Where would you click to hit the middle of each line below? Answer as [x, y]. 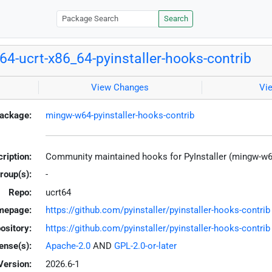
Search [176, 19]
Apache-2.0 [68, 246]
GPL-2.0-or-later [145, 246]
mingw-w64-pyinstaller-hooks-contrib [120, 115]
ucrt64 [58, 192]
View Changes [120, 88]
